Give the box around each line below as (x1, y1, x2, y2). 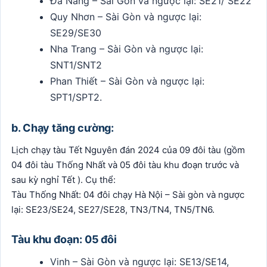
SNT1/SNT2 (50, 58, 103, 71)
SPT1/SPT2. (50, 91, 103, 103)
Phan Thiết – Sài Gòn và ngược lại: (50, 74, 205, 87)
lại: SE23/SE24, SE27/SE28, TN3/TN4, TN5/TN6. (11, 203, 215, 215)
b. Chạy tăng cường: (11, 121, 114, 134)
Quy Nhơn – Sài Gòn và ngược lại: (50, 10, 202, 23)
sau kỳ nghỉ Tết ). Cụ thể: (11, 173, 116, 185)
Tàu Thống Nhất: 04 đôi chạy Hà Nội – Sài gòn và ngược (11, 188, 244, 200)
